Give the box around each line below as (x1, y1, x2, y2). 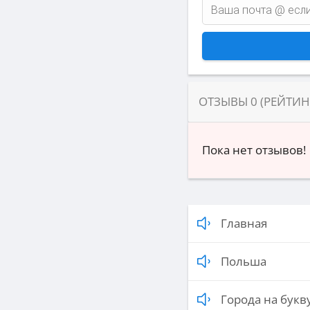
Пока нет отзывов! (202, 142, 306, 158)
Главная (221, 215, 267, 232)
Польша (221, 253, 266, 270)
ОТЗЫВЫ (199, 93, 250, 110)
